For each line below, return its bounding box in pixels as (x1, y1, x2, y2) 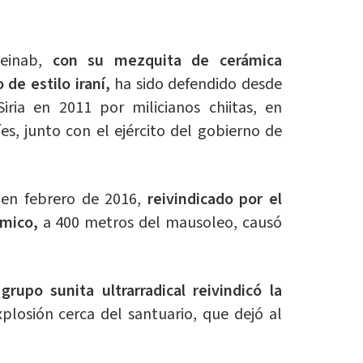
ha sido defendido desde (114, 73, 283, 96)
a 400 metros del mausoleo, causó (42, 211, 283, 235)
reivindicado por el (141, 188, 283, 211)
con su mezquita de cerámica (42, 49, 283, 73)
